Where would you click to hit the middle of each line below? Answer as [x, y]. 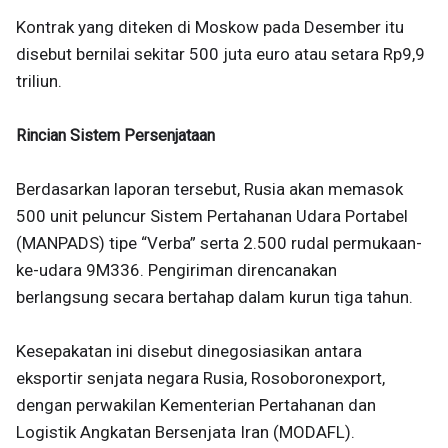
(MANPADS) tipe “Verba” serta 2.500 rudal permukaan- [219, 243]
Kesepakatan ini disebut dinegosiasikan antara [189, 351]
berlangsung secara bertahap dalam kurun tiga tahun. [214, 297]
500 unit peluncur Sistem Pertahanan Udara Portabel [212, 216]
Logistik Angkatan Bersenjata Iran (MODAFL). [185, 432]
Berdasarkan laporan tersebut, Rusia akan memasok [209, 189]
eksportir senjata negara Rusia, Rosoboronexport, [200, 378]
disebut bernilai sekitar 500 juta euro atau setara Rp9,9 [220, 54]
